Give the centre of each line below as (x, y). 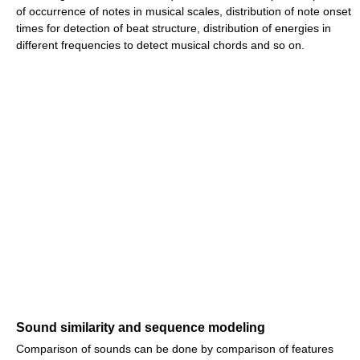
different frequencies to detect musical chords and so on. (160, 45)
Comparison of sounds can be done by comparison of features (175, 349)
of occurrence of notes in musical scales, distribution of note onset (184, 11)
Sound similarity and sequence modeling (141, 327)
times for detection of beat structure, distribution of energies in (174, 28)
